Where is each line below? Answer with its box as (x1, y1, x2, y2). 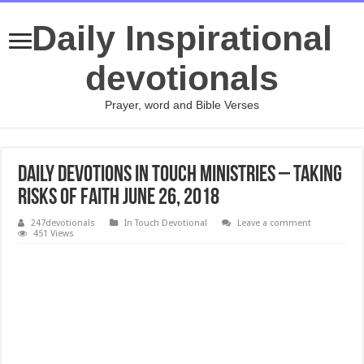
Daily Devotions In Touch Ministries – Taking (18, 164, 343, 187)
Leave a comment (237, 218, 312, 228)
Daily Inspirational (32, 19, 332, 58)
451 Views (33, 228, 75, 239)
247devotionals (31, 218, 96, 228)
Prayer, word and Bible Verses (105, 98, 259, 111)
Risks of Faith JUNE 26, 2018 (18, 187, 220, 210)
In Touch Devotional (124, 218, 208, 228)
